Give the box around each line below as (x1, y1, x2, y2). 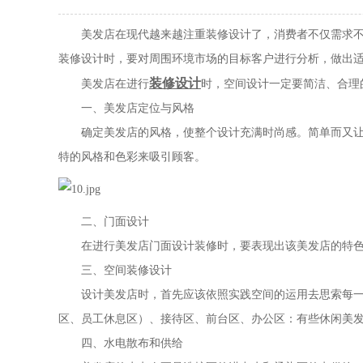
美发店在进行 (58, 78, 149, 90)
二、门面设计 (58, 216, 149, 228)
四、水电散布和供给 (58, 337, 183, 349)
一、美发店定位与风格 (58, 102, 194, 114)
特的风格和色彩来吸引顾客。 (58, 151, 206, 163)
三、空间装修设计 (58, 264, 172, 276)
